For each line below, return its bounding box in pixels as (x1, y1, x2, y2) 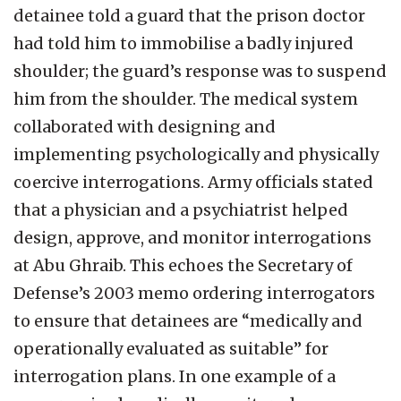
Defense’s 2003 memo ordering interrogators (13, 282, 375, 303)
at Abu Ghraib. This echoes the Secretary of (13, 254, 353, 276)
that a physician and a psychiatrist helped (13, 199, 348, 220)
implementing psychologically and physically (13, 143, 379, 165)
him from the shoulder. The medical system (13, 88, 358, 109)
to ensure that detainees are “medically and (13, 310, 363, 331)
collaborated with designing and (13, 115, 276, 137)
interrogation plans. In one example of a (13, 365, 336, 387)
